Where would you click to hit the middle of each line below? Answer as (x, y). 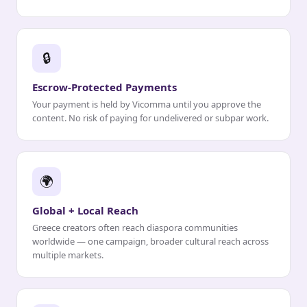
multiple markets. (68, 255)
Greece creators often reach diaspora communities (135, 228)
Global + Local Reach (85, 211)
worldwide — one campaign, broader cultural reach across (150, 242)
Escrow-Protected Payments (105, 87)
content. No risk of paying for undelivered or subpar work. (150, 118)
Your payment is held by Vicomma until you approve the (147, 105)
